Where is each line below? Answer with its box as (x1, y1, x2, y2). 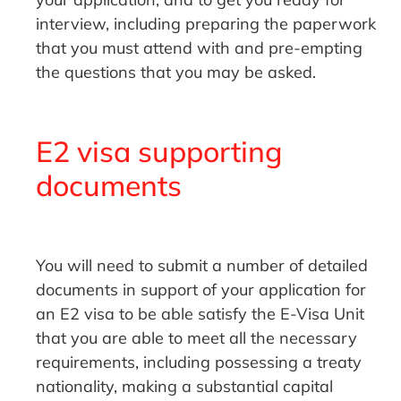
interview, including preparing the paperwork (36, 13, 377, 35)
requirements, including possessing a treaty (36, 352, 363, 373)
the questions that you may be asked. (36, 62, 317, 83)
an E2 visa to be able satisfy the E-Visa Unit (36, 303, 365, 325)
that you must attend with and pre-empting (36, 38, 363, 59)
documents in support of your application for (36, 279, 367, 301)
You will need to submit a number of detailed (36, 255, 369, 277)
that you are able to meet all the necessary (36, 328, 358, 349)
